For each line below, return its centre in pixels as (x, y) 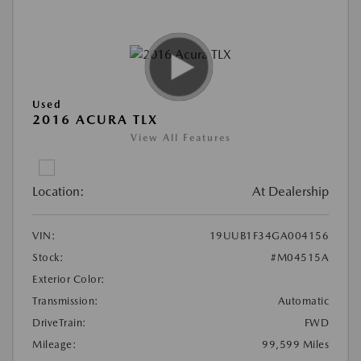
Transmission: (66, 301)
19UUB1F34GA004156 (269, 236)
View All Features (180, 138)
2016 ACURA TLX (95, 120)
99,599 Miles (295, 345)
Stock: (48, 258)
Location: (58, 192)
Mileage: (54, 345)
